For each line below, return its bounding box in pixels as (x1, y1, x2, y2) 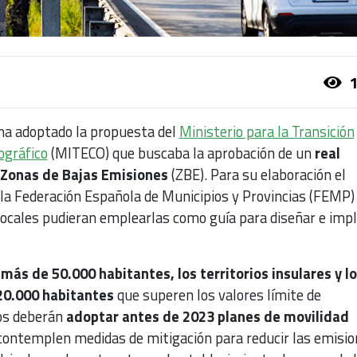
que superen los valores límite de (116, 284, 321, 307)
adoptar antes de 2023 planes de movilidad (65, 305, 349, 328)
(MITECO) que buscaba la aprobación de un (47, 142, 315, 165)
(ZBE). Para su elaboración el (167, 163, 346, 186)
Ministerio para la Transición (178, 120, 355, 143)
